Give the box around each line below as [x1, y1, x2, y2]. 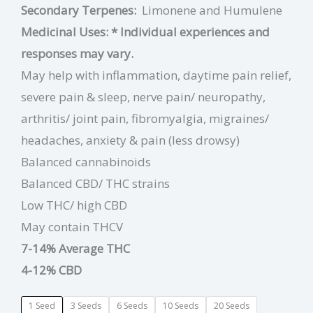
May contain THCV [21, 219, 123, 235]
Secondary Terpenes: [21, 2, 136, 19]
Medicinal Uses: [21, 24, 111, 41]
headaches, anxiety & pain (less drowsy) [21, 132, 240, 149]
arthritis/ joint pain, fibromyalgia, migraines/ [21, 110, 269, 127]
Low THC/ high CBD [21, 197, 127, 214]
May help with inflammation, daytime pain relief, [21, 67, 291, 84]
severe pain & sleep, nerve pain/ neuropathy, [21, 89, 265, 105]
